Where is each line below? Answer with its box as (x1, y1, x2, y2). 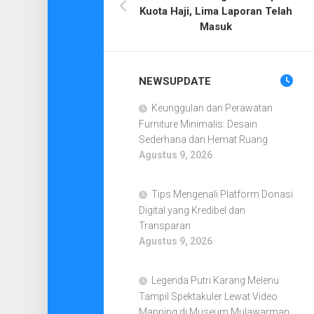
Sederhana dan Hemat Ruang (138, 134, 268, 145)
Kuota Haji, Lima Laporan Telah (139, 5, 292, 18)
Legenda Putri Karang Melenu (151, 275, 279, 286)
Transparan (138, 220, 191, 231)
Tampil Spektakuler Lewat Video (138, 291, 278, 302)
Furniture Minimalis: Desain (138, 118, 257, 130)
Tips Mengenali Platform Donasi (151, 189, 293, 200)
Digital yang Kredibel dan (138, 205, 245, 216)
